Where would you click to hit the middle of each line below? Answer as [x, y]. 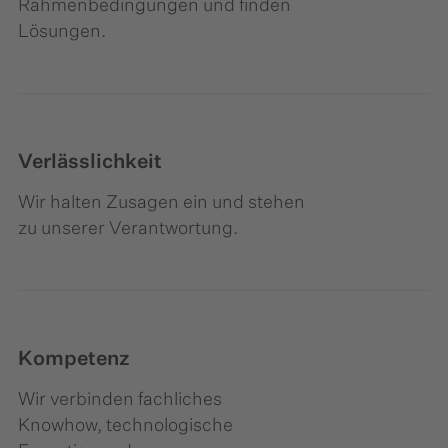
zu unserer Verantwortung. [128, 229]
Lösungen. [62, 32]
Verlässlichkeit [90, 162]
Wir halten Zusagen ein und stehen [161, 203]
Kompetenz [74, 359]
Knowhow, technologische [125, 426]
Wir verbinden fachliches [120, 400]
